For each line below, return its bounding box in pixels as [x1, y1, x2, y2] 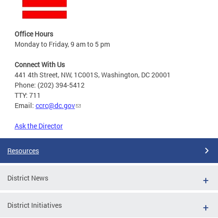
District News [7, 173, 48, 182]
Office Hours [15, 29, 53, 38]
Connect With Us [15, 59, 65, 69]
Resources [7, 145, 39, 155]
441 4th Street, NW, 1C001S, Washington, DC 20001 [15, 70, 171, 79]
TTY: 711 [15, 90, 41, 100]
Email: [15, 100, 36, 110]
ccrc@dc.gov [36, 100, 75, 110]
